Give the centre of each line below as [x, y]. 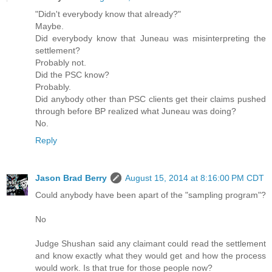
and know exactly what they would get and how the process [151, 255]
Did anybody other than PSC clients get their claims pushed [151, 99]
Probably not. [61, 62]
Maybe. [49, 26]
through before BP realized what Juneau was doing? [136, 111]
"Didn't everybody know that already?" [108, 14]
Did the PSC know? [72, 74]
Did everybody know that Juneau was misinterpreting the [151, 38]
